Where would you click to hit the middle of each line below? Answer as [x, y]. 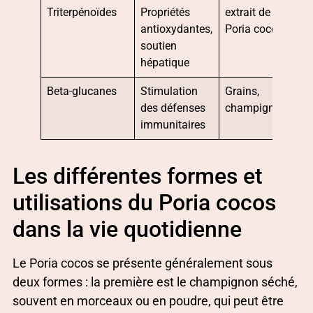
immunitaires [173, 125]
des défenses [173, 108]
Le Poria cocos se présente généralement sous [143, 263]
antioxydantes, [177, 29]
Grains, [242, 92]
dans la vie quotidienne [127, 230]
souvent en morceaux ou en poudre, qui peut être [148, 301]
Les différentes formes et [138, 176]
